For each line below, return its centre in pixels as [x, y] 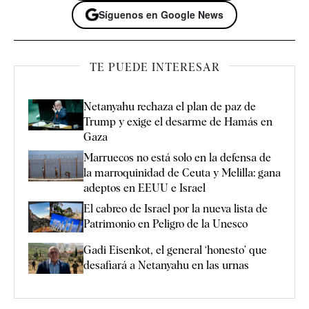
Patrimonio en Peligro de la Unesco [166, 223]
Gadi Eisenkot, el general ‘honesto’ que [175, 250]
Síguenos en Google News [161, 14]
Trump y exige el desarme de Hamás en [178, 121]
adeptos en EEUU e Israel [144, 188]
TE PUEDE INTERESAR [154, 67]
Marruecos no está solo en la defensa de [177, 157]
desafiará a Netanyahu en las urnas [166, 266]
